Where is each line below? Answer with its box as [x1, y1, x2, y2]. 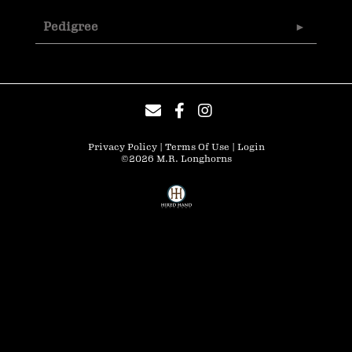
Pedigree [43, 20, 98, 34]
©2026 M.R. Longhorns [120, 154, 232, 164]
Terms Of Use [164, 142, 229, 152]
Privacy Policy [87, 142, 157, 152]
